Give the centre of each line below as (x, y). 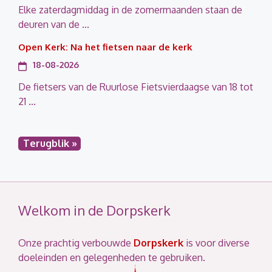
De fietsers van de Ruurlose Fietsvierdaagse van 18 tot (136, 87)
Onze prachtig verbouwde (76, 243)
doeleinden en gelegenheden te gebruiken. (112, 257)
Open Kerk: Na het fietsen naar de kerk (105, 47)
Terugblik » (50, 143)
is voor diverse (216, 243)
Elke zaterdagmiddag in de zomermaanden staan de (130, 9)
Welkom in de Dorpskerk (94, 210)
